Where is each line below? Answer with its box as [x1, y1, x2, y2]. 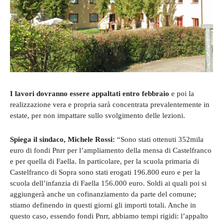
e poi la [169, 89, 194, 98]
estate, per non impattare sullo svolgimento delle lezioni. [10, 111, 185, 119]
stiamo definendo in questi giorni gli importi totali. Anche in [10, 201, 196, 209]
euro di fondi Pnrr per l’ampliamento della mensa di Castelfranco [10, 146, 212, 154]
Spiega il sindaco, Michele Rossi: [10, 135, 117, 143]
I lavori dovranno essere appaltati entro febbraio [10, 89, 169, 98]
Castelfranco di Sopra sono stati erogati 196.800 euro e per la [10, 168, 200, 176]
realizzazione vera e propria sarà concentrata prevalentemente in [10, 100, 210, 109]
